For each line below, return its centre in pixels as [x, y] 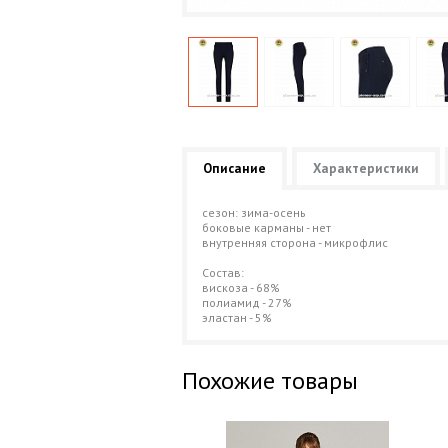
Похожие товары [270, 380]
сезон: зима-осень [254, 212]
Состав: [223, 272]
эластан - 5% [237, 317]
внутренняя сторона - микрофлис [295, 242]
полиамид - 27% [247, 302]
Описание [234, 168]
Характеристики [366, 168]
